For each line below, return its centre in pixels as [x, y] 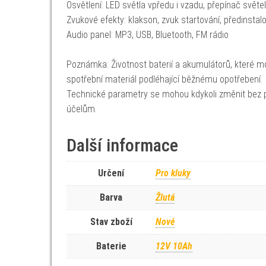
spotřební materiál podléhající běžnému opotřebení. [164, 79]
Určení [111, 173]
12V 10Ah [174, 246]
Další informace [122, 145]
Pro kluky [173, 173]
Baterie [111, 246]
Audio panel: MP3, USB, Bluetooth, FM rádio [148, 35]
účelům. [82, 109]
